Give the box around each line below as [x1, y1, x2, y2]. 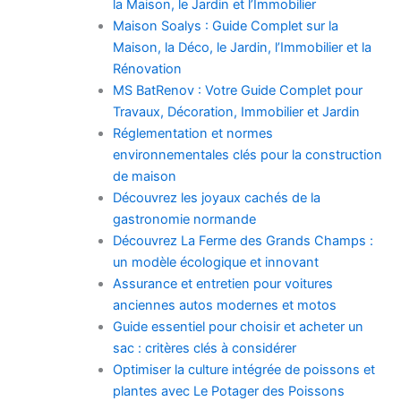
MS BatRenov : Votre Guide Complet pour [112, 82, 363, 99]
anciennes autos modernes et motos [112, 297, 337, 314]
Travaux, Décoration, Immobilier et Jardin [112, 104, 360, 121]
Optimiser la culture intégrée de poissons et [112, 362, 375, 379]
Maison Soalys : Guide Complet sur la [112, 18, 338, 35]
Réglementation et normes [112, 125, 273, 142]
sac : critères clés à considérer [112, 340, 296, 357]
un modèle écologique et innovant [112, 254, 319, 271]
